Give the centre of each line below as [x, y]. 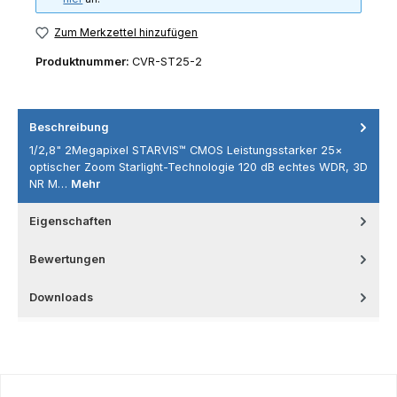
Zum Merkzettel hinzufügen [126, 32]
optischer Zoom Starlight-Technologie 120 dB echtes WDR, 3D [198, 167]
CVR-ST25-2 [167, 61]
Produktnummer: [84, 61]
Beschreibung [69, 127]
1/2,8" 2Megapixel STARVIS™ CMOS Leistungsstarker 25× [186, 150]
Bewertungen [67, 259]
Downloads [61, 297]
